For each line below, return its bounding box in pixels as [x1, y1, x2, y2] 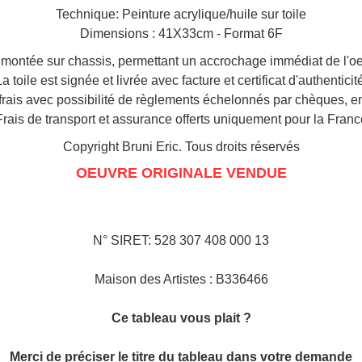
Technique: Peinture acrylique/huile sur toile [56, 7, 306, 22]
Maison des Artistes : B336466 [94, 272, 268, 287]
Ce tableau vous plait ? [111, 311, 251, 326]
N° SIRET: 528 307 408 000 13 [93, 234, 269, 248]
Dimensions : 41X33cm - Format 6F [79, 27, 283, 41]
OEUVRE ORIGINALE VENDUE [75, 165, 287, 182]
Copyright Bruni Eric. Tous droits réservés [62, 140, 300, 154]
